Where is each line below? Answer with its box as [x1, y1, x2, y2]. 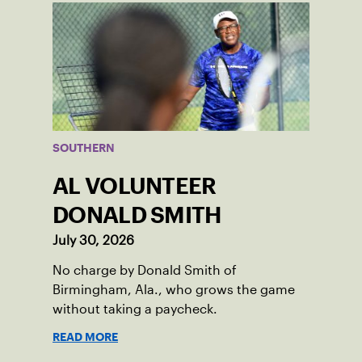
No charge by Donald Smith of [53, 263, 237, 278]
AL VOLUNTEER [53, 178, 217, 195]
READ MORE [53, 333, 118, 342]
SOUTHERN [53, 144, 115, 153]
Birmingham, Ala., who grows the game [53, 283, 295, 297]
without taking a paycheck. [53, 302, 217, 317]
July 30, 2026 [53, 234, 134, 248]
